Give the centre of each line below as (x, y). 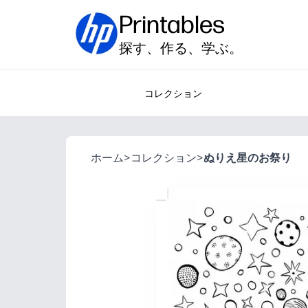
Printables (172, 24)
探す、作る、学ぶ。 (181, 48)
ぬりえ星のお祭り (247, 158)
